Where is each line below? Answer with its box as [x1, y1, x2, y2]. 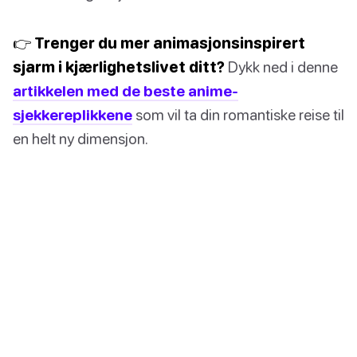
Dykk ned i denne [225, 57, 338, 76]
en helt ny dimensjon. [13, 129, 148, 148]
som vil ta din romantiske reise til [132, 105, 344, 124]
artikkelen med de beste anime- [13, 81, 238, 100]
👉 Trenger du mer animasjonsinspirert [13, 33, 305, 53]
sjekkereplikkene [13, 105, 132, 124]
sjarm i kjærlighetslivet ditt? [13, 57, 225, 76]
